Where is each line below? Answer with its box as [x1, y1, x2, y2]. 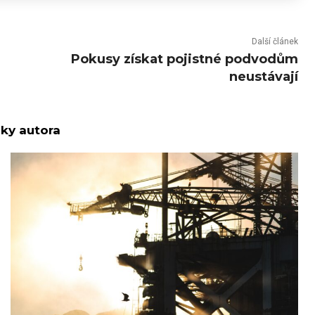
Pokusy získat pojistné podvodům [70, 51, 298, 67]
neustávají [229, 69, 298, 84]
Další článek [251, 37, 298, 46]
